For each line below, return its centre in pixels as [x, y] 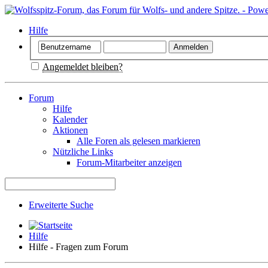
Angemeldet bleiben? [83, 66]
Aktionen [70, 130]
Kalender [70, 119]
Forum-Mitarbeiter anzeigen [129, 162]
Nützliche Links [83, 151]
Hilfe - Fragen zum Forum [78, 246]
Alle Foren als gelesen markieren [138, 141]
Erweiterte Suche [61, 205]
